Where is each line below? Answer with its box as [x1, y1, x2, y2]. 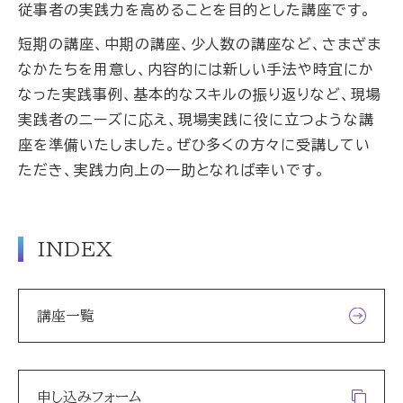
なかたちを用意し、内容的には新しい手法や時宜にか [18, 62, 375, 76]
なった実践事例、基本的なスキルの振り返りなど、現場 [18, 87, 381, 102]
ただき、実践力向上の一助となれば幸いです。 [18, 163, 327, 177]
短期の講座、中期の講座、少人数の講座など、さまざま [18, 37, 381, 51]
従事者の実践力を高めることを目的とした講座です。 [18, 3, 372, 17]
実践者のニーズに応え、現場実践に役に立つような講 [18, 112, 375, 127]
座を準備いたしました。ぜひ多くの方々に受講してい [18, 138, 372, 152]
